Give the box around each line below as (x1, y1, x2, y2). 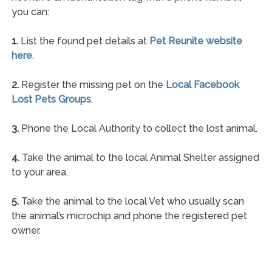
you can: (11, 5, 49, 18)
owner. (11, 224, 41, 236)
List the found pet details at (18, 35, 149, 47)
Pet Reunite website (149, 35, 242, 47)
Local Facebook (165, 78, 239, 90)
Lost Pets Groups (11, 93, 91, 105)
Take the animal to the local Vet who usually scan (18, 195, 244, 207)
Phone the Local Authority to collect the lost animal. (18, 122, 257, 134)
